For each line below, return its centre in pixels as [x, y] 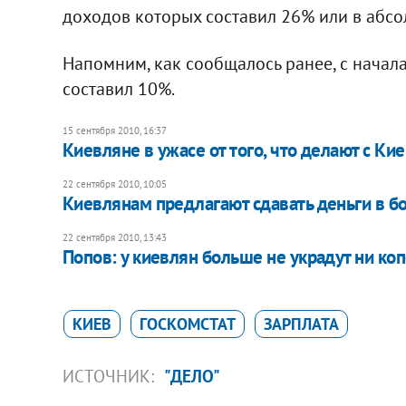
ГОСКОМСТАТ [187, 324]
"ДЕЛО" [192, 376]
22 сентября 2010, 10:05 [114, 184]
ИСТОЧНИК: [110, 376]
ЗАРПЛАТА [301, 324]
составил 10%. [118, 88]
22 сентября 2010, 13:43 [114, 237]
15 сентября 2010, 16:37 [114, 130]
